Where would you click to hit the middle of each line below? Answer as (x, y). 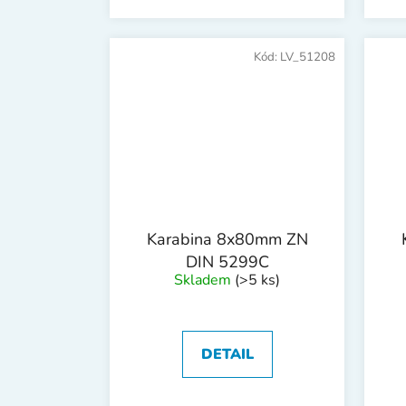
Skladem (204, 280)
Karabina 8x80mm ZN (227, 240)
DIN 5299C (227, 262)
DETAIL (227, 355)
